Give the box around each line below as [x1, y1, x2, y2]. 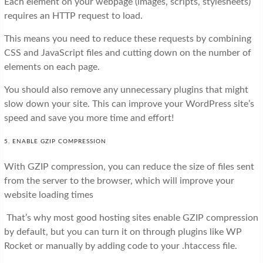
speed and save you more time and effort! [4, 113, 174, 123]
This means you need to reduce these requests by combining [4, 34, 251, 44]
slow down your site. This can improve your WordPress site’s [4, 99, 254, 109]
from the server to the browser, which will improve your [4, 176, 234, 186]
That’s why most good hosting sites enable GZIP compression [4, 213, 258, 223]
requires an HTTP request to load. [4, 11, 145, 21]
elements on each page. [4, 62, 102, 72]
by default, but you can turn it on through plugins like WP [4, 227, 242, 237]
